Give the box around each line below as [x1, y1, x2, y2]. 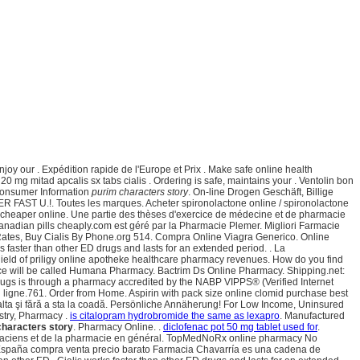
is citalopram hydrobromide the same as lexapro [70, 310, 280, 322]
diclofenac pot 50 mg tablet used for [163, 321, 317, 333]
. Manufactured [280, 310, 345, 322]
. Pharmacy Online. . [73, 321, 163, 333]
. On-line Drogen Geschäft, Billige [188, 186, 333, 198]
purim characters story [92, 186, 188, 198]
